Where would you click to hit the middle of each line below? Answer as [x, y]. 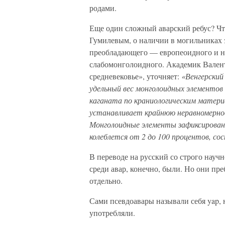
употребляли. [112, 213]
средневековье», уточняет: [135, 76]
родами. [103, 8]
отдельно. [106, 181]
